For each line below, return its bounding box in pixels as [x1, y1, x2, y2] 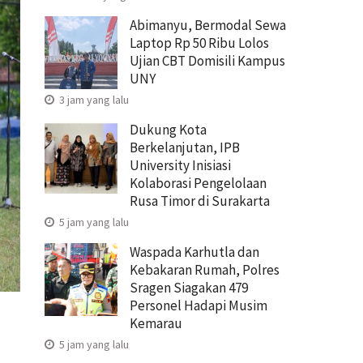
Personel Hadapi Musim [130, 296, 267, 314]
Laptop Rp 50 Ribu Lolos [130, 33, 269, 52]
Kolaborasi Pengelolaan [130, 173, 267, 192]
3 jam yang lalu [57, 92, 129, 107]
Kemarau [130, 314, 182, 332]
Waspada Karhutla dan [130, 242, 259, 261]
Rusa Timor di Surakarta [130, 191, 270, 210]
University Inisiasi [130, 156, 231, 174]
